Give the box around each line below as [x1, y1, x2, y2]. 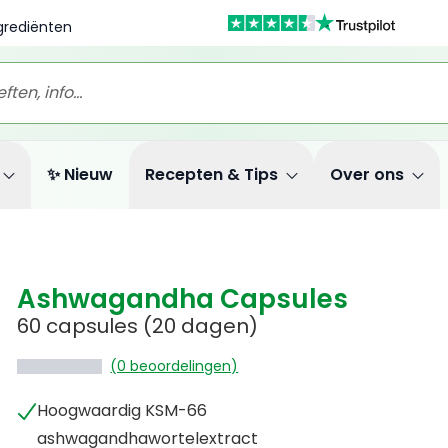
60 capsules [17, 312, 139, 340]
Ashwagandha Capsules [17, 281, 349, 317]
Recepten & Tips [145, 163, 278, 186]
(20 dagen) [138, 312, 259, 340]
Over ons [330, 163, 404, 186]
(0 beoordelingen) [110, 356, 239, 376]
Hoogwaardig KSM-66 [37, 399, 208, 422]
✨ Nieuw [47, 163, 113, 186]
